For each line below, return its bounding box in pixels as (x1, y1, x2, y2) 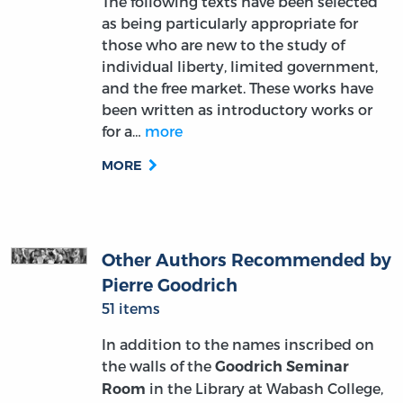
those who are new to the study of (101, 36, 345, 54)
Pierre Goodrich (101, 274, 237, 297)
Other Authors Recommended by (101, 249, 391, 272)
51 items (101, 300, 160, 318)
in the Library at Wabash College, (145, 380, 383, 398)
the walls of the (101, 357, 215, 375)
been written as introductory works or (101, 101, 372, 119)
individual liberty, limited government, (101, 58, 378, 76)
